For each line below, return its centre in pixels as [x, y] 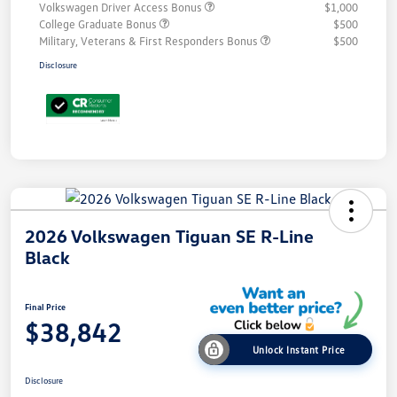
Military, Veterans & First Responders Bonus [150, 41]
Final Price [45, 307]
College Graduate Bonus [99, 24]
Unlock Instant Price [299, 350]
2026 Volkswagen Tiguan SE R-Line [169, 236]
